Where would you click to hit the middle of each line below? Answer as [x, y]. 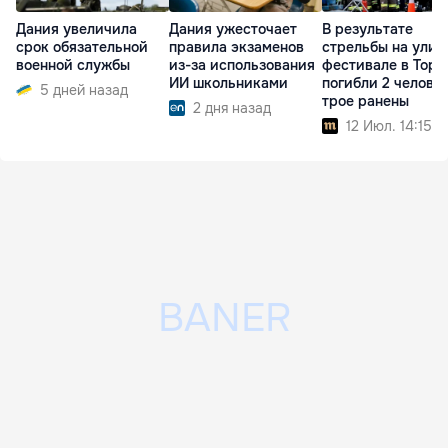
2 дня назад [232, 108]
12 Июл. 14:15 [389, 126]
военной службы [73, 65]
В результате [367, 29]
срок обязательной [82, 47]
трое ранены [365, 101]
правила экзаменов [236, 47]
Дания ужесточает [233, 29]
